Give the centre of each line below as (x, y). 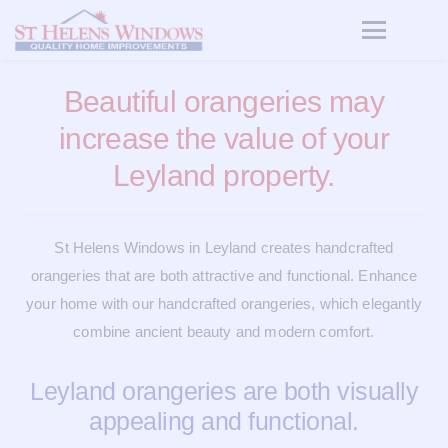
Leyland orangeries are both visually (224, 390)
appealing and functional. (224, 420)
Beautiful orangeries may (224, 101)
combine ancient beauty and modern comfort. (224, 331)
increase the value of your (224, 138)
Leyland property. (224, 175)
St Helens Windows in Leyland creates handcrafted (224, 247)
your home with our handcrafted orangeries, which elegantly (224, 303)
